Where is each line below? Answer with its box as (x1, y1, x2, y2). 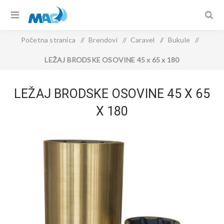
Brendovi (88, 35, 117, 44)
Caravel (130, 35, 155, 44)
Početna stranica (20, 35, 76, 44)
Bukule (167, 35, 190, 44)
